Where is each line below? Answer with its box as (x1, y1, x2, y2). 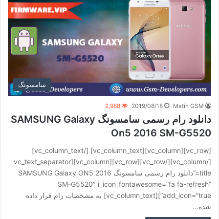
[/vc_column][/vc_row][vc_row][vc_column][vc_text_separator (14, 157, 71, 166)
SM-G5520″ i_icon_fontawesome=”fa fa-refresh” (58, 179, 211, 188)
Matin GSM (173, 102, 204, 109)
